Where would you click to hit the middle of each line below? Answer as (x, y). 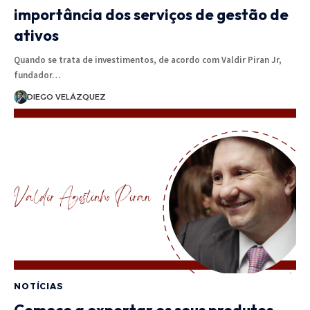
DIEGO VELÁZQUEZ (66, 97)
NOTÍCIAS (39, 286)
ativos (36, 36)
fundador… (37, 75)
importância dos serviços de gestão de (151, 15)
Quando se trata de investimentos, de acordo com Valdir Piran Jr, (148, 60)
